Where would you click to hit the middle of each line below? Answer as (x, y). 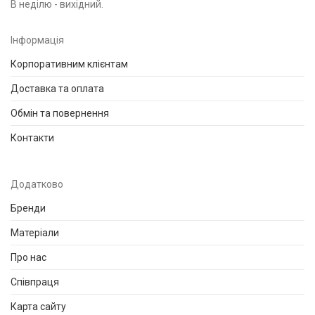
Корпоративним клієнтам (69, 64)
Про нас (28, 257)
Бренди (28, 208)
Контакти (32, 137)
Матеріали (35, 232)
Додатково (37, 184)
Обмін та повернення (60, 113)
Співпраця (35, 282)
